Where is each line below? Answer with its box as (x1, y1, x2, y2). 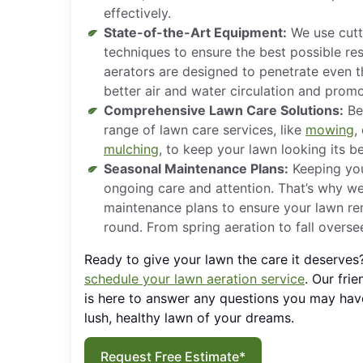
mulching (104, 141, 159, 157)
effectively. (104, 5, 171, 21)
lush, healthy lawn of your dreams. (84, 310, 294, 326)
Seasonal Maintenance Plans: (104, 160, 288, 177)
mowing (305, 122, 354, 138)
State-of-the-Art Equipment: (104, 24, 287, 41)
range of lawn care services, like (104, 122, 305, 138)
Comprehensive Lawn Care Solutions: (104, 102, 344, 118)
